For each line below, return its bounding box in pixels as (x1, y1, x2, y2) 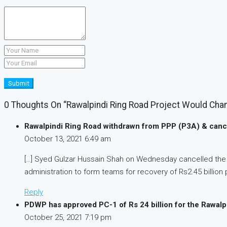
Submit (8, 80, 29, 88)
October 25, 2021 (24, 213, 85, 222)
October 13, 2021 (24, 134, 85, 144)
